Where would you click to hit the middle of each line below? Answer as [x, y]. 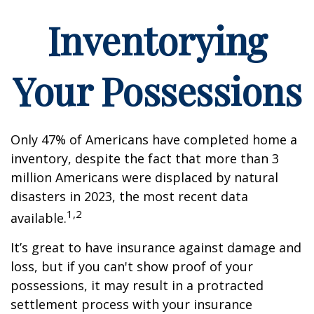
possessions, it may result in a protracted [137, 285]
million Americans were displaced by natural [144, 177]
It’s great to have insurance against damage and [156, 247]
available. [39, 218]
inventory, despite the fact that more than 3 [145, 158]
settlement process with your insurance [131, 304]
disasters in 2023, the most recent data [129, 196]
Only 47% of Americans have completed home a [154, 139]
